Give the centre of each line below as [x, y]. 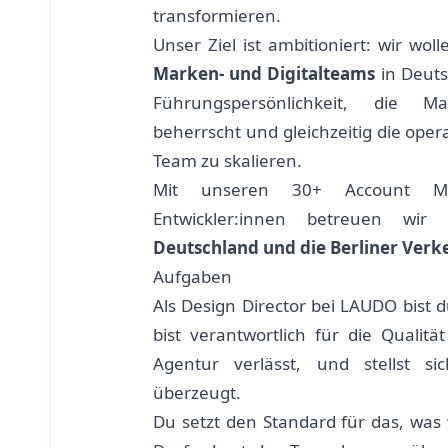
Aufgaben [192, 276]
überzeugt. [197, 392]
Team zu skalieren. [227, 160]
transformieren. [217, 15]
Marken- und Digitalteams [264, 73]
